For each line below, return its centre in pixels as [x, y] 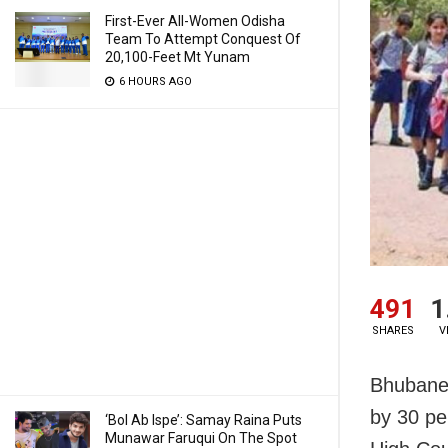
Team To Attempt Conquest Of [203, 39]
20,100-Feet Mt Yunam [177, 57]
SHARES [392, 331]
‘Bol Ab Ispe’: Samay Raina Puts [203, 420]
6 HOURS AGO [154, 81]
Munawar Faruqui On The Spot [201, 438]
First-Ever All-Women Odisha [195, 21]
